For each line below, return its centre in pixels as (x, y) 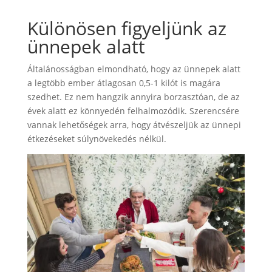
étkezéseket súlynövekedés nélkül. (97, 139)
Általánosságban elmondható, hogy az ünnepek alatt (134, 69)
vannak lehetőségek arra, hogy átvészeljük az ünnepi (134, 125)
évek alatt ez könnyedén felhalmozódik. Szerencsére (133, 111)
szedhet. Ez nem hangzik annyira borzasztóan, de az (133, 97)
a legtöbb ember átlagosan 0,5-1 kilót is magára (124, 83)
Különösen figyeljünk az (127, 29)
